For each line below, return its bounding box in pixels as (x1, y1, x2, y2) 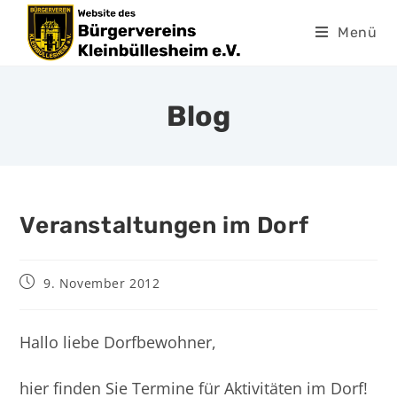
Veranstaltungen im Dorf (19, 212, 309, 239)
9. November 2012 (43, 275, 160, 292)
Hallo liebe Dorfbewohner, (19, 331, 217, 353)
